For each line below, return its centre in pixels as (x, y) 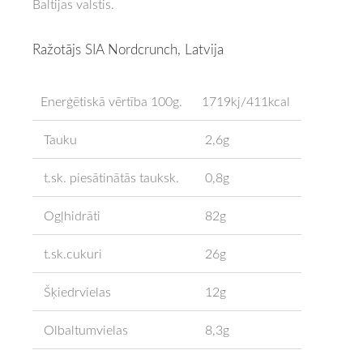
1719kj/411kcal (247, 101)
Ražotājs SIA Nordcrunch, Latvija (130, 49)
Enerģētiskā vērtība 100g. (113, 101)
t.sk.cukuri (71, 253)
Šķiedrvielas (75, 291)
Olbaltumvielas (84, 329)
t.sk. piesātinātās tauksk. (109, 177)
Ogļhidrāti (70, 215)
